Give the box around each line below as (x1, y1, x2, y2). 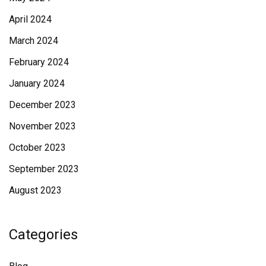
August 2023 (9, 184, 62, 196)
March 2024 (9, 34, 58, 46)
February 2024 (9, 56, 69, 68)
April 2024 (9, 13, 52, 25)
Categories (9, 226, 78, 243)
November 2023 (9, 120, 76, 132)
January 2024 (9, 77, 65, 89)
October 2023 (9, 141, 66, 153)
